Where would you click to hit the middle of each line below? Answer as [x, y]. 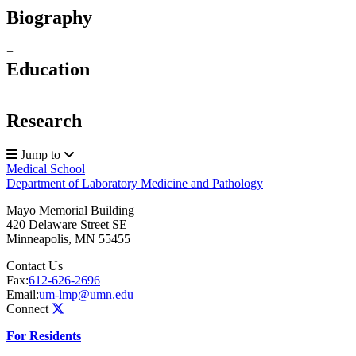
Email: [23, 295]
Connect [27, 309]
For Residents [44, 336]
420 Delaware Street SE [67, 225]
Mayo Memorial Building [70, 211]
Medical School [46, 169]
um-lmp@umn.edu [86, 295]
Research [44, 121]
